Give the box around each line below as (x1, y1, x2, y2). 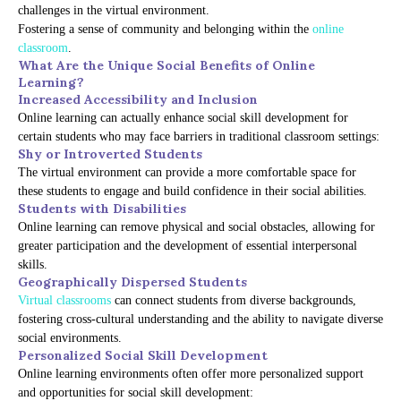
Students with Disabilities (18, 200, 186, 218)
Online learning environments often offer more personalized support (18, 367, 363, 381)
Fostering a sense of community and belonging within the (18, 22, 309, 37)
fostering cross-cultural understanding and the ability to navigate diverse (18, 312, 383, 327)
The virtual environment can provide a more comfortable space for (18, 166, 356, 180)
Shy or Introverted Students (18, 146, 202, 163)
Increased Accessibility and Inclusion (18, 91, 258, 108)
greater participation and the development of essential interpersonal (18, 239, 357, 253)
